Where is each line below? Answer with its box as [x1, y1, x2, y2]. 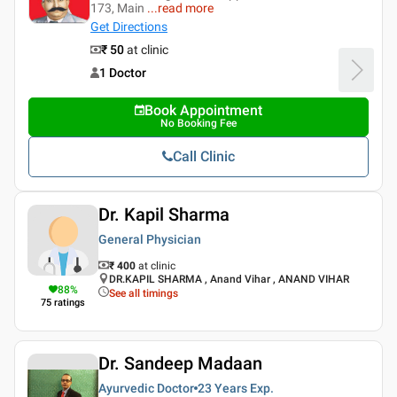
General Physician [98, 232, 201, 246]
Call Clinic [173, 148, 235, 165]
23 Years [198, 381, 247, 395]
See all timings [109, 287, 178, 300]
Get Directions [90, 19, 167, 34]
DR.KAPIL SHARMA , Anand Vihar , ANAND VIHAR [109, 273, 349, 285]
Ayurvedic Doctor [98, 381, 194, 395]
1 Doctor [99, 66, 146, 80]
